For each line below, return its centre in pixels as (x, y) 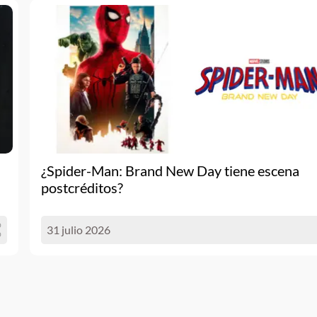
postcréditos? (82, 188)
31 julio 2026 (79, 230)
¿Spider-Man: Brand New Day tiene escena (170, 171)
